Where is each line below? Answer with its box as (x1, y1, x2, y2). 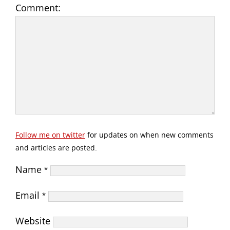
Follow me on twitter (15, 129, 85, 140)
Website (15, 215, 50, 227)
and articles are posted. (15, 142, 97, 152)
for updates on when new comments (85, 129, 214, 140)
